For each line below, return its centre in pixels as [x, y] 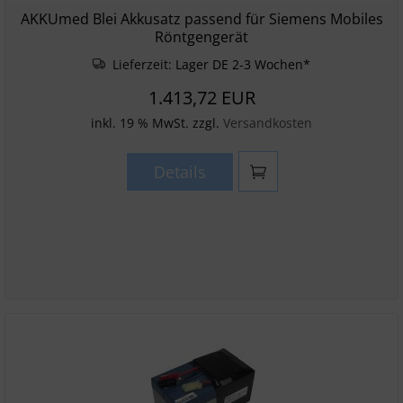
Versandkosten [268, 123]
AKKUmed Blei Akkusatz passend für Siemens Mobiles [201, 19]
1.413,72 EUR [201, 98]
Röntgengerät [201, 37]
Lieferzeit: [142, 64]
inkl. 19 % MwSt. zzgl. [157, 123]
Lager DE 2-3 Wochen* [242, 64]
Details [179, 172]
